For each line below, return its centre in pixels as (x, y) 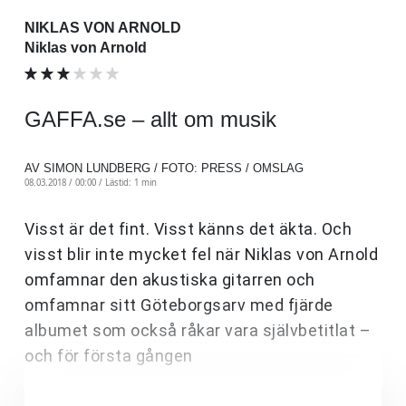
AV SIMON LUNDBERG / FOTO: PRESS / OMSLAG (164, 168)
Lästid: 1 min (131, 182)
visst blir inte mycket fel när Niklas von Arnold (201, 254)
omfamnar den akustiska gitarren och (170, 279)
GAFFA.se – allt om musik (150, 119)
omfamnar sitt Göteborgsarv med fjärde (179, 304)
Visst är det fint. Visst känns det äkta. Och (188, 228)
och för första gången (109, 355)
